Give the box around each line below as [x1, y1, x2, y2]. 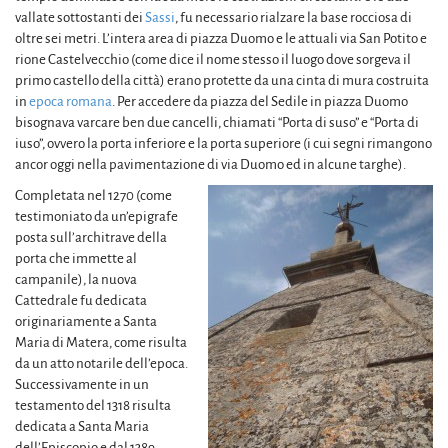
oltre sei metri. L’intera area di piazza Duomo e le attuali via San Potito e [15, 30, 427, 46]
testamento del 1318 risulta [15, 397, 171, 413]
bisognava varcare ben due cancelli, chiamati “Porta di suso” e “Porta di [15, 114, 419, 130]
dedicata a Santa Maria [15, 418, 149, 434]
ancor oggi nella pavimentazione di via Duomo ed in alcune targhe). [15, 156, 406, 172]
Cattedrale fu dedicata [15, 292, 147, 308]
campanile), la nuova [15, 271, 137, 287]
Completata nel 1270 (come [15, 187, 172, 203]
